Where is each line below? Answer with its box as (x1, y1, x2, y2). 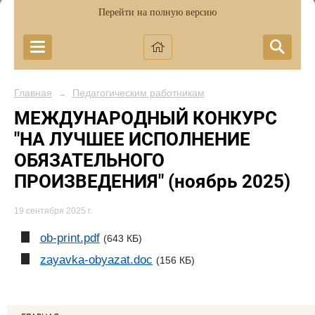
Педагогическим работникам (72, 87, 205, 98)
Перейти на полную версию (98, 7, 217, 18)
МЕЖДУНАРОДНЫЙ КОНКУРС (14, 108, 277, 129)
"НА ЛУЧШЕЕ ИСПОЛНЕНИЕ (14, 129, 250, 150)
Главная (14, 87, 52, 98)
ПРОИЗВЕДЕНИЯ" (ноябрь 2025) (14, 171, 290, 192)
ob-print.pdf (39, 231, 100, 245)
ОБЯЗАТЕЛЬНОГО (14, 150, 165, 171)
